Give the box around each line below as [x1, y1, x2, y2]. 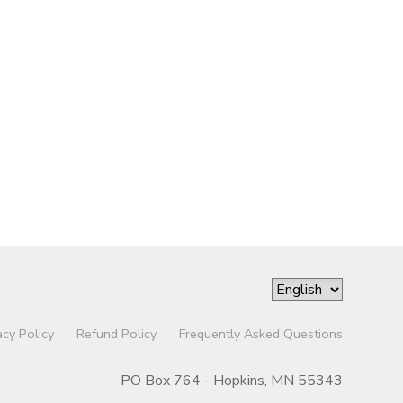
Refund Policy [76, 325, 157, 343]
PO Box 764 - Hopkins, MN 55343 [120, 371, 343, 390]
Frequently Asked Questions [178, 325, 343, 343]
